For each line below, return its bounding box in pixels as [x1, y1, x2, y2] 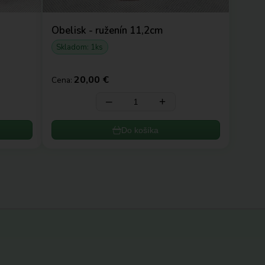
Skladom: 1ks [56, 41, 104, 53]
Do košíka [121, 125, 159, 135]
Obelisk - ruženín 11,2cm [51, 23, 163, 37]
